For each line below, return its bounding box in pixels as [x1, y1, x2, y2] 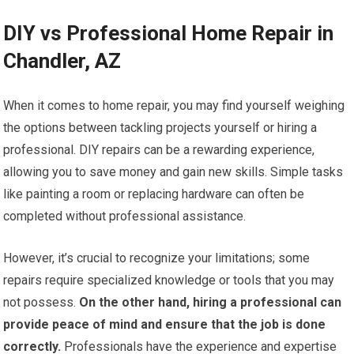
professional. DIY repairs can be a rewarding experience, [3, 142, 315, 158]
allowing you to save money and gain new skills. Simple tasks [3, 164, 344, 180]
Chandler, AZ [3, 49, 122, 73]
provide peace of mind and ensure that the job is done [3, 317, 326, 333]
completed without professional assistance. [3, 209, 247, 224]
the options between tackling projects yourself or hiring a [3, 120, 318, 136]
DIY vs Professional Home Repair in [3, 21, 334, 46]
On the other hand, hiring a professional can [76, 295, 342, 311]
